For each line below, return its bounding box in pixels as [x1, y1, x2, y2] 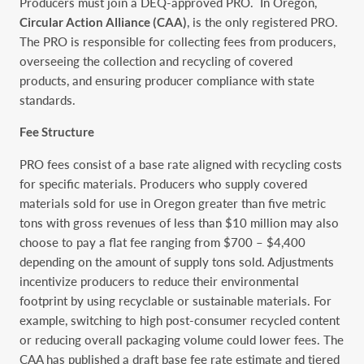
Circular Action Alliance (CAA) [19, 14, 187, 29]
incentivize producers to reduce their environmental [19, 273, 299, 288]
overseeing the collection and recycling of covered [19, 53, 292, 68]
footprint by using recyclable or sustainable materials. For [19, 292, 331, 308]
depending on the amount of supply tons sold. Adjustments [19, 253, 334, 269]
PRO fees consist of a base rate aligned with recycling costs [19, 156, 342, 171]
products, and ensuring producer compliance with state [19, 72, 314, 88]
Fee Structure [19, 124, 94, 140]
